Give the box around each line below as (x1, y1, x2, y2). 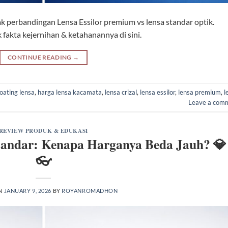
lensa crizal (105, 88, 137, 97)
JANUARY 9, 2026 (4, 187, 51, 194)
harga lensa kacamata (38, 88, 102, 97)
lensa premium (178, 88, 221, 97)
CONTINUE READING (8, 53, 73, 61)
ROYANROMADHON (62, 187, 118, 194)
